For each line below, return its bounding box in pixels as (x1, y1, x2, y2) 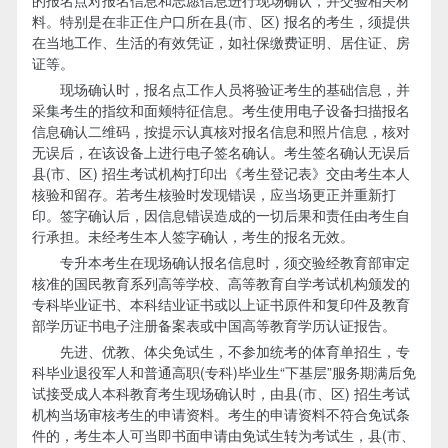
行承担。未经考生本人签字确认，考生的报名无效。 (31, 225, 354, 246)
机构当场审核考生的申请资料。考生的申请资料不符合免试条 (31, 403, 410, 424)
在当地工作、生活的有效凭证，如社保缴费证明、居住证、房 (31, 31, 410, 52)
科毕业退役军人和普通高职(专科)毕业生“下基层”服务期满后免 (31, 361, 416, 382)
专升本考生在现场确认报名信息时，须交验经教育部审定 (31, 251, 410, 272)
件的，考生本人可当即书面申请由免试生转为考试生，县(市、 (31, 424, 415, 445)
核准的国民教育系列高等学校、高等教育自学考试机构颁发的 (31, 272, 410, 293)
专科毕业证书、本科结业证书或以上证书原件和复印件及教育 (31, 293, 410, 314)
